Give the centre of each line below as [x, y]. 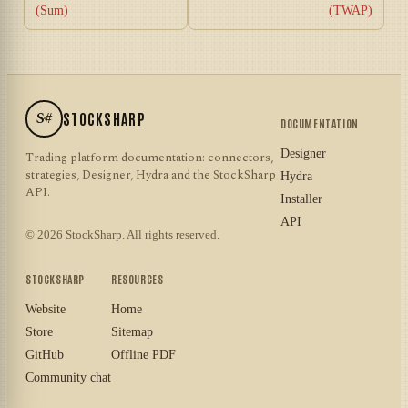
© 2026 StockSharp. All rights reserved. [122, 234]
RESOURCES [138, 278]
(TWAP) [351, 10]
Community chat [68, 377]
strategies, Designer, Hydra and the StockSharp [151, 174]
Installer [301, 199]
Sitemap [132, 331]
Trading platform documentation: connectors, [149, 157]
